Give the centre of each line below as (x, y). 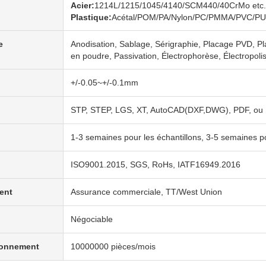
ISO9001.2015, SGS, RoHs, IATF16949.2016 (156, 164)
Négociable (92, 219)
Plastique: (91, 17)
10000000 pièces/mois (113, 246)
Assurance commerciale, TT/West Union (146, 192)
